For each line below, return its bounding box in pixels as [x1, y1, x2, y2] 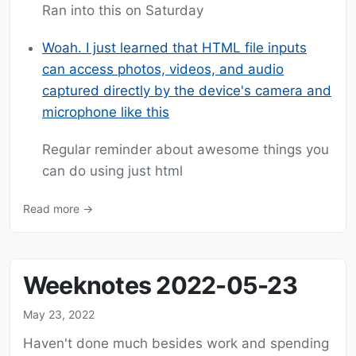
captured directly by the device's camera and [42, 83, 331, 99]
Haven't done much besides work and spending [23, 335, 329, 352]
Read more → [23, 202, 93, 216]
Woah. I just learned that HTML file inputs [42, 40, 307, 56]
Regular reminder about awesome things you [42, 141, 329, 158]
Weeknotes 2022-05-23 [23, 271, 297, 300]
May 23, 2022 [23, 308, 95, 322]
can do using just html [42, 163, 183, 180]
